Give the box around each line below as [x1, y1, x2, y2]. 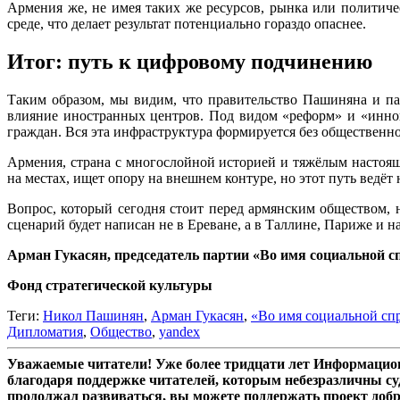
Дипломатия [7, 324, 83, 340]
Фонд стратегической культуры [7, 278, 212, 294]
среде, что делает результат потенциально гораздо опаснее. [7, 16, 366, 32]
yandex [159, 324, 200, 340]
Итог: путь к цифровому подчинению [7, 50, 372, 74]
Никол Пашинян [43, 308, 144, 324]
